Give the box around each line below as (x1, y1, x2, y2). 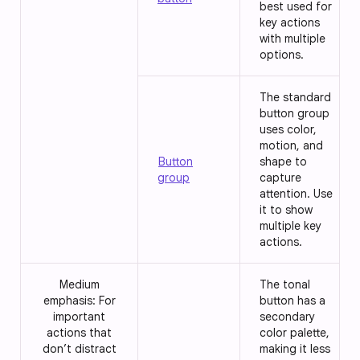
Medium (59, 276, 100, 292)
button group (260, 105, 329, 121)
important (53, 309, 105, 324)
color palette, (260, 325, 329, 340)
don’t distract (42, 341, 117, 356)
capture (260, 170, 301, 185)
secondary (260, 309, 315, 324)
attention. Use (260, 186, 333, 201)
